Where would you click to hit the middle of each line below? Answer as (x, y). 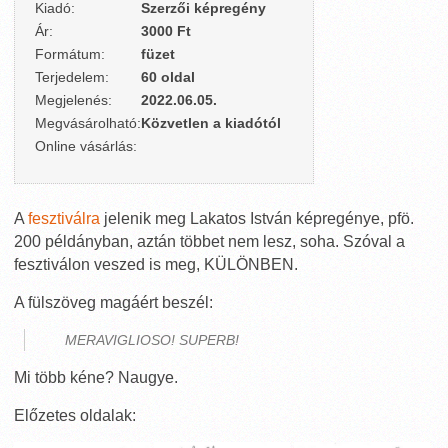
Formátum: (70, 54)
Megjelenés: (73, 100)
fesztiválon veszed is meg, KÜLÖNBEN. (156, 264)
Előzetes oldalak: (75, 415)
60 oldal (168, 77)
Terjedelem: (72, 77)
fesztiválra (64, 218)
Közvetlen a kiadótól (211, 123)
